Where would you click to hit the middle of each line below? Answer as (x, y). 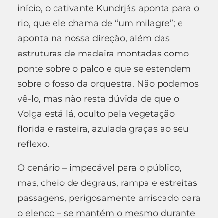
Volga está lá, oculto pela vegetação (96, 114)
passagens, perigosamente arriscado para (109, 198)
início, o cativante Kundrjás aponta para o (108, 8)
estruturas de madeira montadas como (103, 53)
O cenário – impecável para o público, (100, 168)
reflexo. (33, 144)
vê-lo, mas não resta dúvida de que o (98, 99)
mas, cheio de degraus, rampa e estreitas (107, 183)
